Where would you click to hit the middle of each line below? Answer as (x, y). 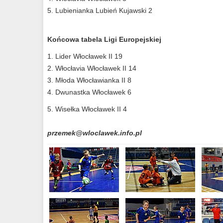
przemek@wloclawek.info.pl (95, 133)
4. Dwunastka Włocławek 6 (89, 92)
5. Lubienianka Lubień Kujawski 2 (100, 10)
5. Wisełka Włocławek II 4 (87, 109)
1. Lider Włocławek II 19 (85, 56)
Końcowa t (65, 39)
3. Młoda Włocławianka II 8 (89, 80)
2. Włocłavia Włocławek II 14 (92, 68)
